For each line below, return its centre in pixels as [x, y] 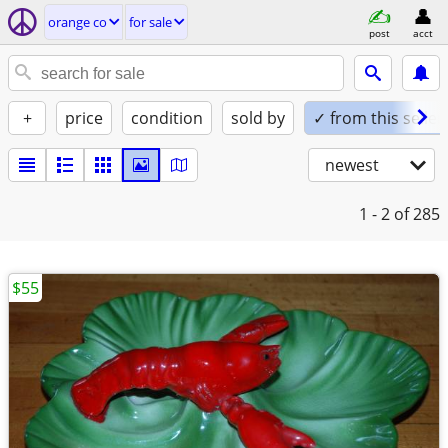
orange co [77, 22]
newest [352, 165]
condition [167, 118]
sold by [258, 118]
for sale [150, 22]
